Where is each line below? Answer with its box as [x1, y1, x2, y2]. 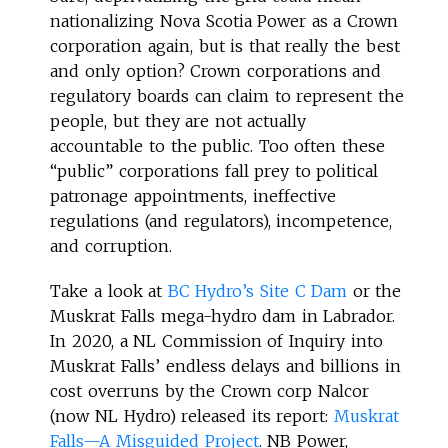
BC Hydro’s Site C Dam [167, 280, 348, 301]
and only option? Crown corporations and [50, 60, 382, 81]
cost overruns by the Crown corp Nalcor [50, 380, 369, 401]
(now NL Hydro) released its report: [50, 405, 334, 426]
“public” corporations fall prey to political [50, 160, 379, 181]
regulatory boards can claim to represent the [50, 85, 404, 106]
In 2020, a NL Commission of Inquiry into [50, 330, 383, 351]
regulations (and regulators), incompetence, [50, 210, 393, 231]
